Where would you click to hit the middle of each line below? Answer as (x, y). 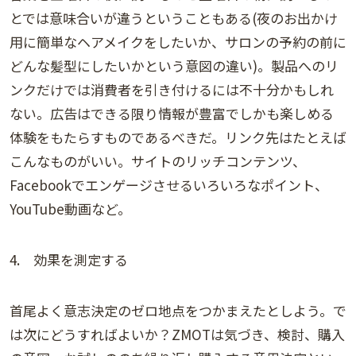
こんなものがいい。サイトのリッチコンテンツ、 (158, 161)
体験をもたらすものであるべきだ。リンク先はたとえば (178, 137)
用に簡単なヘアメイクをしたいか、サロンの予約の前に (178, 42)
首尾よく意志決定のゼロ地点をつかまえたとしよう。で (178, 311)
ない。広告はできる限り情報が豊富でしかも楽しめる (172, 114)
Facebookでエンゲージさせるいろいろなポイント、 (169, 185)
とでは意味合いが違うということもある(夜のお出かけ (174, 18)
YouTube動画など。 (70, 209)
